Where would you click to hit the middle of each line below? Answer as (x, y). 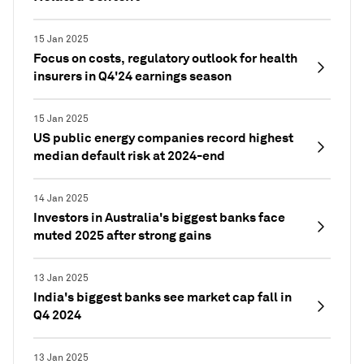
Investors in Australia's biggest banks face (159, 217)
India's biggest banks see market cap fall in (162, 297)
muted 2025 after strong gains (122, 235)
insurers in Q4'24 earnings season (132, 76)
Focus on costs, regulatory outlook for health (165, 58)
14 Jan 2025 (61, 198)
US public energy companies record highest (163, 137)
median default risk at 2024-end (129, 155)
